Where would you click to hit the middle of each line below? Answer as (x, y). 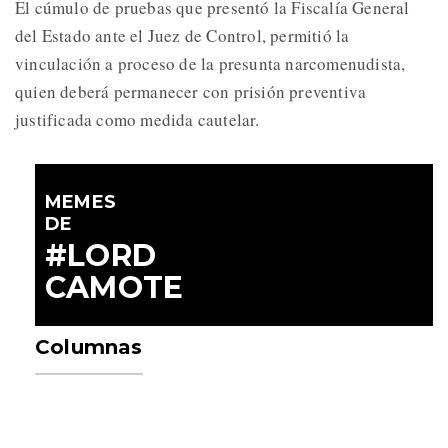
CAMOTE (114, 288)
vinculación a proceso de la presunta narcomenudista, (210, 64)
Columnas (89, 347)
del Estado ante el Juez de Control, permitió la (182, 36)
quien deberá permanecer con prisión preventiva (191, 92)
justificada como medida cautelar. (137, 120)
